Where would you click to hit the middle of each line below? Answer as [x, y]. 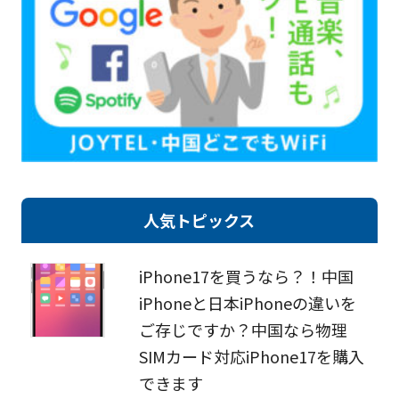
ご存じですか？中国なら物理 [243, 330]
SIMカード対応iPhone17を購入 [251, 357]
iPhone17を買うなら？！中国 [246, 277]
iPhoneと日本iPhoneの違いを [247, 303]
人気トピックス [199, 220]
